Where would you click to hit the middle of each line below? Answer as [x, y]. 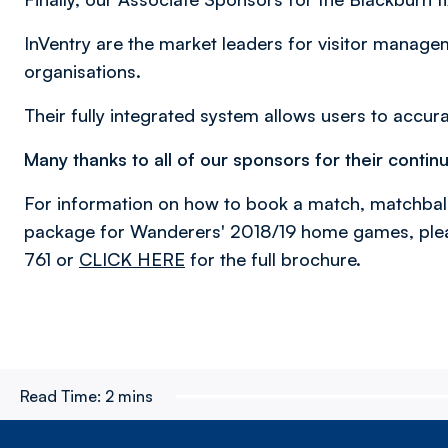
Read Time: [60, 396]
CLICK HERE [132, 259]
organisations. [82, 71]
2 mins [129, 396]
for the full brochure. [273, 259]
